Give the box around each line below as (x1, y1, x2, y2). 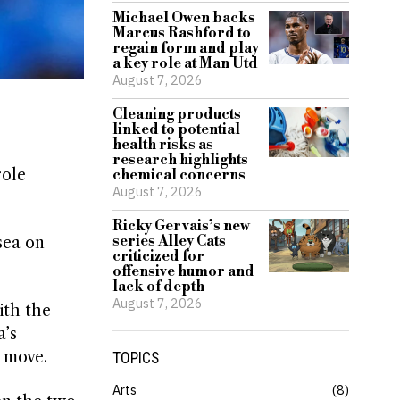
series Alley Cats (112, 232, 226, 250)
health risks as (112, 136, 213, 154)
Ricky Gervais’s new (112, 217, 250, 235)
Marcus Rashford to (112, 24, 251, 42)
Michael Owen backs (112, 9, 255, 27)
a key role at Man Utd (112, 54, 258, 72)
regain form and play (112, 39, 259, 57)
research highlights (112, 151, 248, 169)
